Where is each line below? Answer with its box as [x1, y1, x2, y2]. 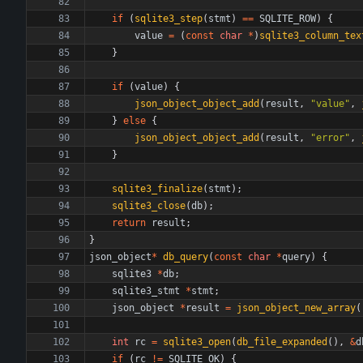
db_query [163, 251, 208, 263]
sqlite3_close [112, 200, 186, 211]
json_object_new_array [237, 302, 356, 314]
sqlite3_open [163, 336, 231, 348]
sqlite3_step [135, 13, 203, 24]
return [112, 217, 146, 228]
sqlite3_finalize [112, 183, 203, 194]
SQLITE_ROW [259, 13, 316, 24]
